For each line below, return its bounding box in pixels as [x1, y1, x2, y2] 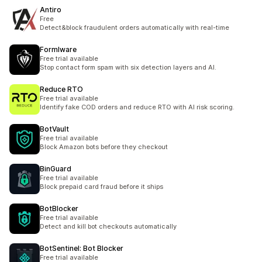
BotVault [40, 125, 69, 133]
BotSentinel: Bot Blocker [40, 244, 123, 253]
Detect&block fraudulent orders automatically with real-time [40, 23, 229, 32]
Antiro [40, 5, 61, 14]
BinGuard [40, 164, 71, 173]
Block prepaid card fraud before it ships [40, 182, 163, 191]
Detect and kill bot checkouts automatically [40, 222, 177, 230]
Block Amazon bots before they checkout [40, 143, 168, 151]
